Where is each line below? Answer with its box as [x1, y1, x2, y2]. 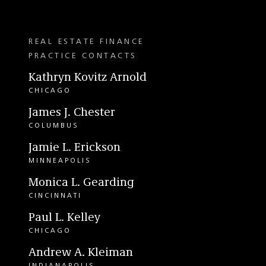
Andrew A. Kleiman [28, 247, 133, 259]
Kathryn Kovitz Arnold [28, 72, 147, 84]
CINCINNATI [28, 192, 82, 199]
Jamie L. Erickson [28, 142, 121, 154]
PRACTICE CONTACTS [28, 52, 137, 60]
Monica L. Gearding [28, 177, 134, 189]
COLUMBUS [28, 122, 79, 129]
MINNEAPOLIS [28, 157, 91, 164]
